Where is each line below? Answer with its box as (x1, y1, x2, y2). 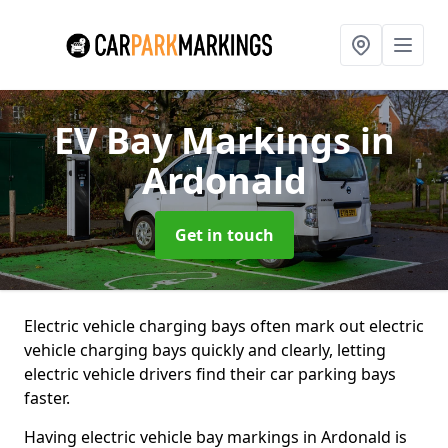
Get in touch (174, 224, 274, 246)
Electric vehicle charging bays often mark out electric (24, 315, 424, 337)
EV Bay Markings (53, 116, 360, 165)
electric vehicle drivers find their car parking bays (24, 363, 396, 385)
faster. (24, 387, 70, 409)
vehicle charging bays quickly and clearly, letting (24, 339, 386, 361)
